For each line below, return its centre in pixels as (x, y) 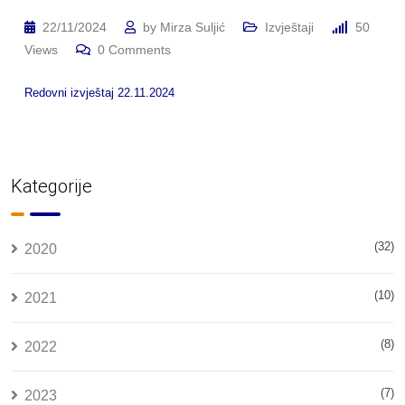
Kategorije (52, 186)
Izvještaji (289, 27)
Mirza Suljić (193, 27)
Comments (138, 50)
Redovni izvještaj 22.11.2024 (99, 93)
